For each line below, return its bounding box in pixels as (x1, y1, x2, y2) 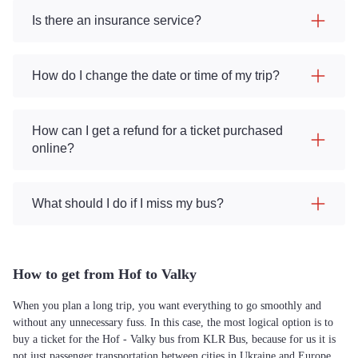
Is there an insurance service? (32, 14, 201, 27)
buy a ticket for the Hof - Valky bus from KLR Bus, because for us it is (13, 333, 336, 345)
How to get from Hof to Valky (13, 266, 197, 282)
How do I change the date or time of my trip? (32, 69, 280, 82)
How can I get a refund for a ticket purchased (32, 124, 283, 137)
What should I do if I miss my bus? (32, 197, 224, 210)
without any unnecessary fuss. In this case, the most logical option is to (13, 316, 333, 328)
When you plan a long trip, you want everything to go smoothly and (13, 300, 321, 312)
